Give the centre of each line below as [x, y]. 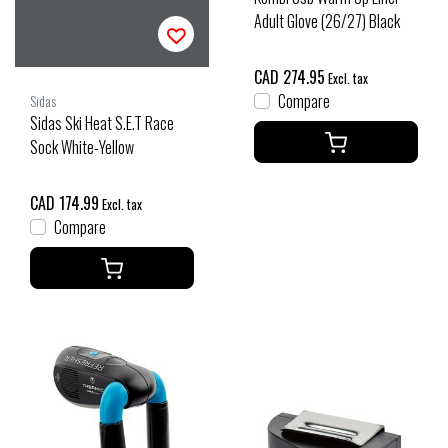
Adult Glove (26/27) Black [327, 20]
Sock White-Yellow [82, 146]
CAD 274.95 [289, 76]
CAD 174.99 [64, 202]
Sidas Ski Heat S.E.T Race [102, 122]
